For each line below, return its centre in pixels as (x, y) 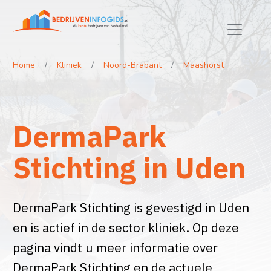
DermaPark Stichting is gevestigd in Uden (131, 208)
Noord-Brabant (132, 65)
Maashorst (203, 65)
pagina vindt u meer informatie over (115, 248)
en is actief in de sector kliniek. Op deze (126, 228)
